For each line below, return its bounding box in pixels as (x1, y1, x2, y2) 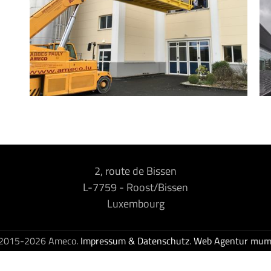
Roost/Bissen (126, 178, 188, 195)
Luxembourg (106, 195, 165, 212)
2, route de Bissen (94, 162, 177, 179)
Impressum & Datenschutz (80, 233, 189, 248)
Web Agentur (193, 233, 248, 248)
